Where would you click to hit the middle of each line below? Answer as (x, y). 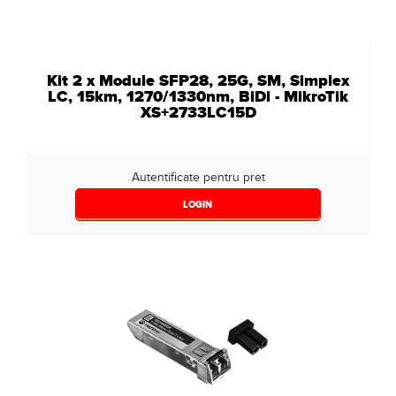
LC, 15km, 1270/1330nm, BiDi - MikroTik (198, 96)
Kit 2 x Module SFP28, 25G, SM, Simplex (198, 80)
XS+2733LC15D (198, 112)
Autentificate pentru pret (198, 177)
